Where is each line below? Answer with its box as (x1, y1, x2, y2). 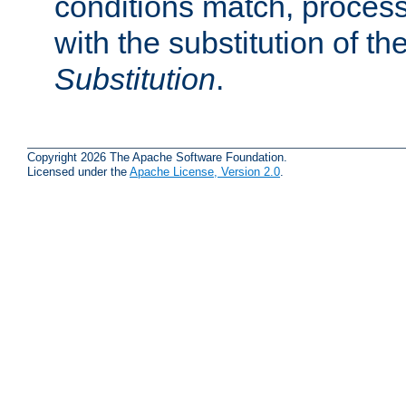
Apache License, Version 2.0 (130, 165, 280, 179)
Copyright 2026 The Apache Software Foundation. (27, 150, 287, 165)
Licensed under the (27, 165, 130, 179)
